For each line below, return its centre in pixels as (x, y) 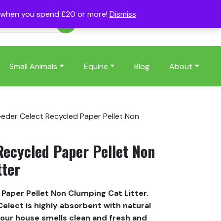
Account (111, 23)
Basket (180, 23)
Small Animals (33, 66)
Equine (96, 66)
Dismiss (123, 14)
